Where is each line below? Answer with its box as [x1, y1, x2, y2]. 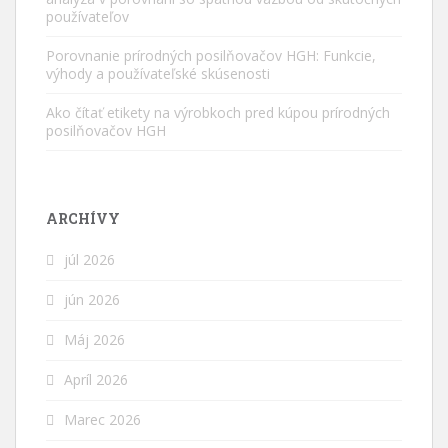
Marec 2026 [64, 409, 141, 429]
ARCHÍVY [46, 208, 120, 228]
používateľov [46, 6, 129, 26]
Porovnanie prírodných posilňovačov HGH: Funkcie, [46, 45, 376, 65]
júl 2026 [64, 249, 115, 269]
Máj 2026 [64, 329, 125, 349]
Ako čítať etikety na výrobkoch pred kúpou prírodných [46, 102, 390, 122]
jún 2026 [64, 289, 120, 309]
